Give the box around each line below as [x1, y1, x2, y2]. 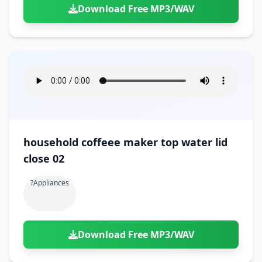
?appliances [30, 178, 69, 188]
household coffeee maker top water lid [23, 135, 227, 149]
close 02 [23, 151, 64, 166]
